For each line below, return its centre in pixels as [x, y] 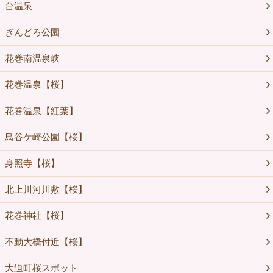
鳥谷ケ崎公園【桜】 [46, 137]
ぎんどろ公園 [32, 32]
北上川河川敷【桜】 [46, 190]
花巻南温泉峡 [32, 58]
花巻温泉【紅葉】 [41, 111]
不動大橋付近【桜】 [46, 242]
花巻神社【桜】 [37, 216]
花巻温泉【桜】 [37, 85]
